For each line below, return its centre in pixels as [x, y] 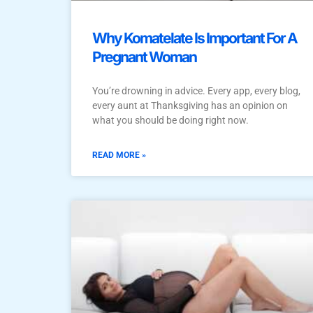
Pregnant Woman [144, 57]
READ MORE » [119, 155]
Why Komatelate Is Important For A [195, 38]
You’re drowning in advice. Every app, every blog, [196, 90]
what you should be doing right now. [170, 120]
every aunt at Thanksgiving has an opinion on [190, 105]
